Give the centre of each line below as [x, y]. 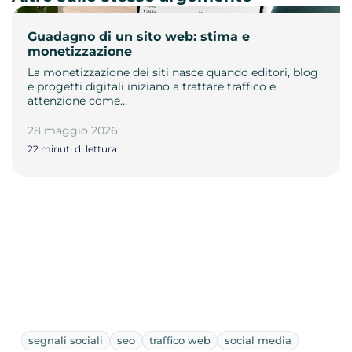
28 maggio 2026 [73, 130]
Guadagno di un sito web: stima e [139, 36]
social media [258, 340]
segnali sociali [66, 340]
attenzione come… [77, 100]
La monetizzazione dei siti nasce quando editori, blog [173, 72]
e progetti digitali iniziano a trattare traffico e [152, 86]
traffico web [180, 340]
